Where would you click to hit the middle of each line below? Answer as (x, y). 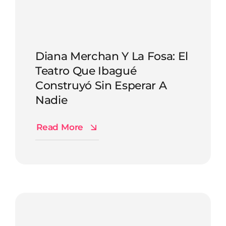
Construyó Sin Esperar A (101, 85)
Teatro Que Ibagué (86, 70)
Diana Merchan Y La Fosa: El (112, 56)
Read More (60, 127)
